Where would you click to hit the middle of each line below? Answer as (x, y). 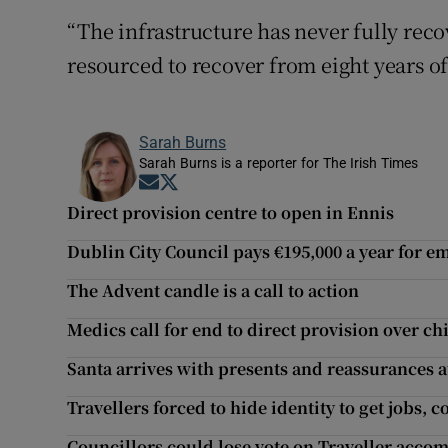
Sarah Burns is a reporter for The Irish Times (279, 163)
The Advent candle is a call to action (213, 291)
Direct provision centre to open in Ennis (231, 213)
